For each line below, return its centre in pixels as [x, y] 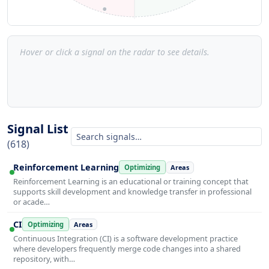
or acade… [32, 202]
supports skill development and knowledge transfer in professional [132, 192]
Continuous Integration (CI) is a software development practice [125, 238]
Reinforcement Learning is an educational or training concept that [131, 182]
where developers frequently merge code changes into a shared [127, 248]
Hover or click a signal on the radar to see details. [115, 52]
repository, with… [44, 258]
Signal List [38, 129]
